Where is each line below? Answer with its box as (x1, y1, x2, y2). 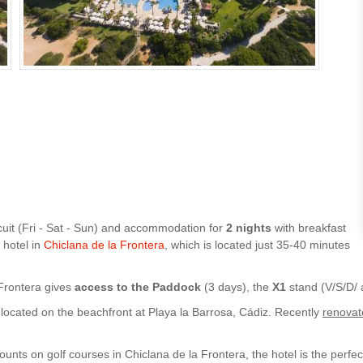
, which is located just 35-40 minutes (164, 237, 350, 251)
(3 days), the (201, 280, 272, 293)
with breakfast (271, 220, 346, 234)
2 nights (226, 220, 271, 234)
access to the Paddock (75, 280, 201, 293)
